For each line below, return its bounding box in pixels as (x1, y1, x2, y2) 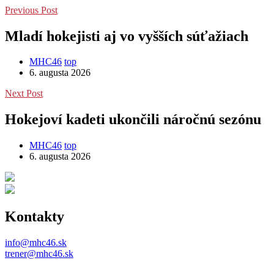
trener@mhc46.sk (5, 248, 73, 259)
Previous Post (5, 4, 57, 15)
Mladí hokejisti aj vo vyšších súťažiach (5, 28, 248, 44)
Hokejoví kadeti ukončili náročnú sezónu (5, 111, 261, 128)
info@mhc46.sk (5, 237, 67, 248)
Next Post (5, 88, 43, 99)
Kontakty (5, 209, 64, 225)
